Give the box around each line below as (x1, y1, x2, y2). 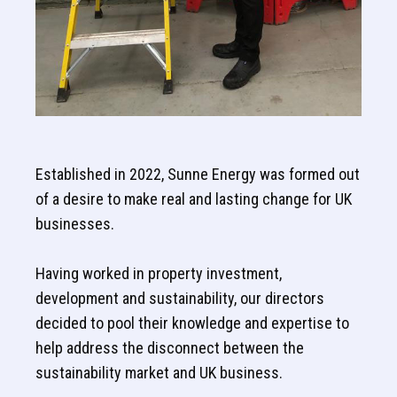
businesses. (35, 214, 114, 234)
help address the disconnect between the (35, 339, 304, 358)
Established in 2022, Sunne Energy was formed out (35, 165, 360, 184)
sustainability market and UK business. (35, 363, 283, 383)
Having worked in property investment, (35, 264, 282, 284)
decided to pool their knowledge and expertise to (35, 314, 349, 333)
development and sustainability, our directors (35, 289, 324, 308)
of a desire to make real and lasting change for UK (35, 190, 352, 209)
